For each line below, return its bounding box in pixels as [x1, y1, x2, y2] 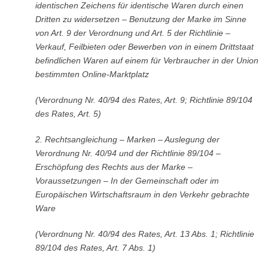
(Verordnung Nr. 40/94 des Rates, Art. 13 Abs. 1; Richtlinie [35, 229, 254, 239]
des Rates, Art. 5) [35, 109, 101, 118]
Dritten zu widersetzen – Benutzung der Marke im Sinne [35, 14, 246, 24]
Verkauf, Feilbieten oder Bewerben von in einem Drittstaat [35, 42, 254, 51]
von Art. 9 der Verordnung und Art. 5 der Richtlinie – [35, 28, 230, 38]
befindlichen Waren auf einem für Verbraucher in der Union [35, 56, 258, 65]
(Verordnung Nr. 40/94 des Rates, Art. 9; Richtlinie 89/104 [35, 95, 252, 105]
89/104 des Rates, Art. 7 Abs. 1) [35, 243, 156, 252]
